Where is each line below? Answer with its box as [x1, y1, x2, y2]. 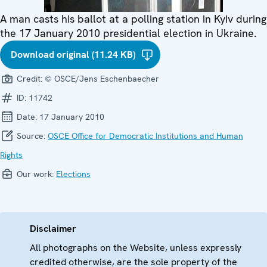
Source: [14, 130, 48, 141]
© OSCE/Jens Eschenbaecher [45, 73, 159, 84]
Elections [56, 168, 91, 179]
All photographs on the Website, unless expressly [30, 241, 241, 254]
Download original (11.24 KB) [11, 48, 135, 61]
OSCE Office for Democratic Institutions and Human [48, 130, 243, 141]
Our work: [14, 168, 56, 179]
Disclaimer [30, 222, 76, 235]
